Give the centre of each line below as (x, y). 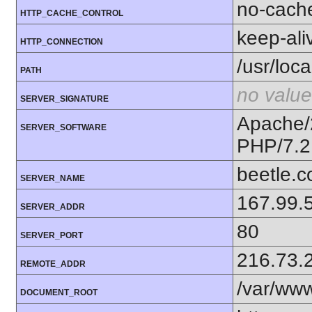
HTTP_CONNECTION (62, 42)
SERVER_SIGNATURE (64, 99)
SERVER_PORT (52, 236)
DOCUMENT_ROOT (59, 293)
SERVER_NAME (53, 179)
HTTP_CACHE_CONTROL (72, 14)
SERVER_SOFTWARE (63, 128)
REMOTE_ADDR (53, 264)
